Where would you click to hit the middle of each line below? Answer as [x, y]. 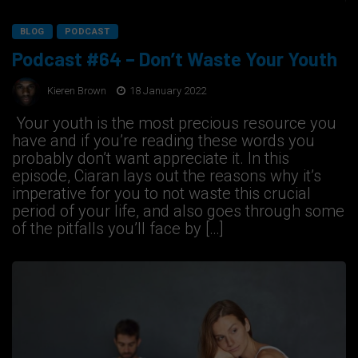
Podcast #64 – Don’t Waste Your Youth [175, 58]
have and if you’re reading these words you [163, 140]
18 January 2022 [167, 91]
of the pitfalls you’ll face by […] [118, 228]
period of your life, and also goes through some [178, 211]
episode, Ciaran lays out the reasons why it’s [167, 175]
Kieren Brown [77, 91]
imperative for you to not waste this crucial [161, 193]
